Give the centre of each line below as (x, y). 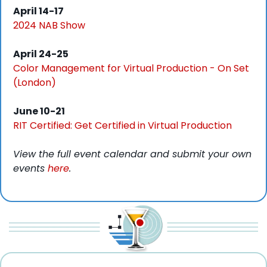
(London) (35, 83)
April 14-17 (38, 11)
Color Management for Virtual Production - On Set (131, 69)
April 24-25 (41, 54)
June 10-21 (39, 111)
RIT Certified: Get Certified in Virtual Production (122, 126)
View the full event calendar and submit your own (132, 154)
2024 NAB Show (49, 26)
